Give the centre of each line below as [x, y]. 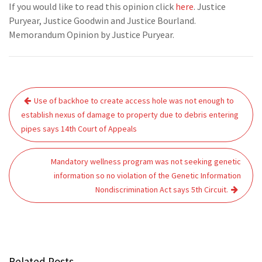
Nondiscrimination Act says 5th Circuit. [162, 189]
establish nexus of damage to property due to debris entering [130, 115]
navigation [44, 113]
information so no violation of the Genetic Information [147, 175]
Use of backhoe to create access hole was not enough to [134, 101]
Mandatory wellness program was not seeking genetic [146, 161]
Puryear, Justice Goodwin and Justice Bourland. [103, 20]
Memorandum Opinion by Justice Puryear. [92, 35]
